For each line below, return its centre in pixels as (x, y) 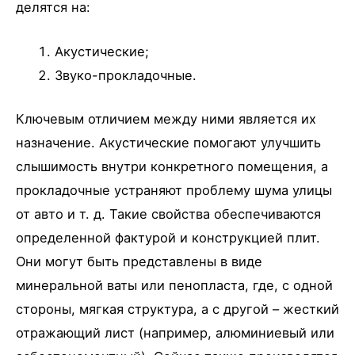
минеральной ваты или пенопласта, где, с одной (174, 285)
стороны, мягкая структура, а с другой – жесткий (177, 309)
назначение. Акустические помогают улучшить (168, 142)
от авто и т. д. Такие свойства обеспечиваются (168, 214)
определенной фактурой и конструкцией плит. (168, 237)
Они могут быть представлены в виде (139, 261)
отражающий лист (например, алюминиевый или (175, 332)
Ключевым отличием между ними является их (166, 118)
